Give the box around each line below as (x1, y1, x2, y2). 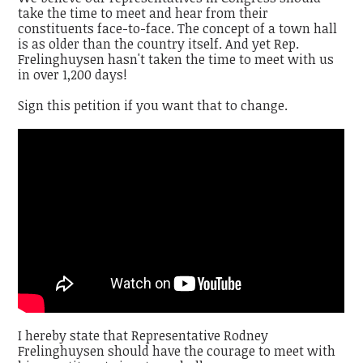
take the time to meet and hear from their (18, 3, 269, 22)
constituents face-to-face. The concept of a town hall (18, 19, 338, 37)
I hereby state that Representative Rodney (18, 327, 269, 345)
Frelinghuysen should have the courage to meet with (18, 342, 336, 361)
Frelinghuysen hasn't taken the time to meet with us (18, 49, 335, 68)
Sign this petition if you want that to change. (18, 96, 288, 114)
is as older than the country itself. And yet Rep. (18, 34, 300, 53)
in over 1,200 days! (18, 65, 128, 83)
